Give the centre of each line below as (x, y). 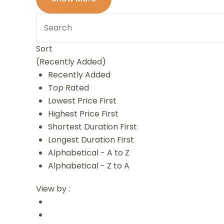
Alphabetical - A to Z (89, 153)
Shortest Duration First (92, 127)
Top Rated (68, 88)
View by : (53, 189)
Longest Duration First (91, 140)
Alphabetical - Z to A (89, 166)
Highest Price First (83, 114)
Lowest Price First (82, 101)
